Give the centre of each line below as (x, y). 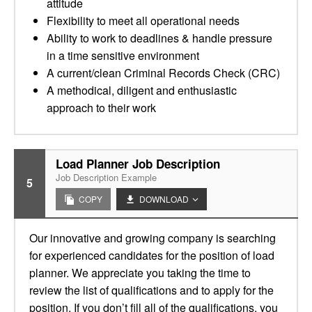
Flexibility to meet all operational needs (143, 21)
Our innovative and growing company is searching (153, 238)
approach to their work (101, 108)
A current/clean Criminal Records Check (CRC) (163, 73)
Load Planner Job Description (138, 164)
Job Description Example (106, 177)
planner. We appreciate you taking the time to (140, 273)
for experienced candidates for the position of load (152, 255)
